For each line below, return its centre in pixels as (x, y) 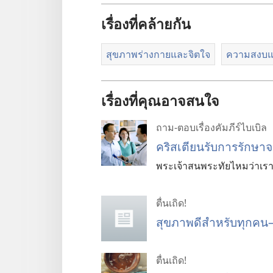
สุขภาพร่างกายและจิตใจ (158, 54)
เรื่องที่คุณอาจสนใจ (160, 100)
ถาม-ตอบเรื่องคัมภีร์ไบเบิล (211, 127)
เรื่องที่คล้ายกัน (146, 24)
